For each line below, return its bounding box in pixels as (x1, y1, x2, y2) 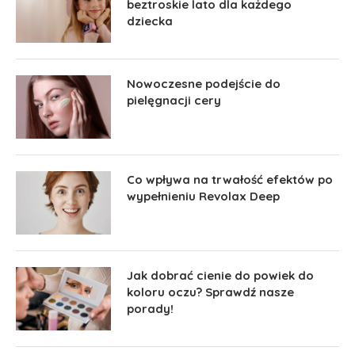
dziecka (127, 13, 173, 29)
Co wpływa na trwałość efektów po (127, 171, 333, 187)
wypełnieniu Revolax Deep (127, 188, 280, 204)
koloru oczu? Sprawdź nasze (127, 284, 294, 300)
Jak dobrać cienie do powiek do (127, 267, 314, 283)
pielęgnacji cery (127, 92, 221, 108)
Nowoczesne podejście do (127, 75, 281, 91)
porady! (127, 300, 174, 316)
